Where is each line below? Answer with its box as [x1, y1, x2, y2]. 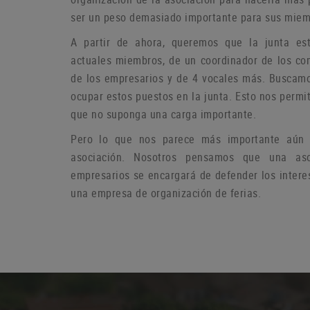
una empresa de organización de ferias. [71, 185, 261, 201]
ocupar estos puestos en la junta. [71, 89, 235, 104]
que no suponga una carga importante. [71, 107, 256, 122]
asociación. [71, 149, 134, 165]
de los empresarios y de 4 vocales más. [71, 71, 269, 86]
